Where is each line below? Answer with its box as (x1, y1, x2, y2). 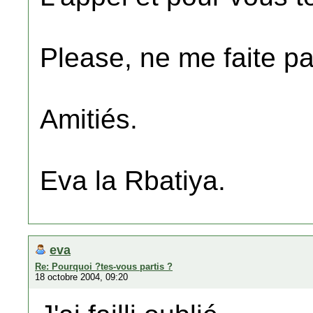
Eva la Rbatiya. (40, 166, 226, 196)
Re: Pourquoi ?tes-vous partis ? (35, 261, 173, 272)
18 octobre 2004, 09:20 (35, 272, 128, 282)
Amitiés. (40, 104, 138, 134)
